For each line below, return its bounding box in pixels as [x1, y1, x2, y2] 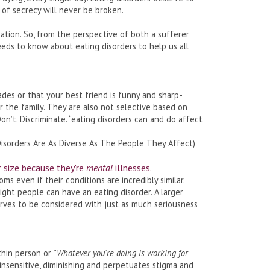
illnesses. [115, 161, 154, 174]
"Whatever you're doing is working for [53, 246, 188, 259]
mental [86, 161, 115, 174]
